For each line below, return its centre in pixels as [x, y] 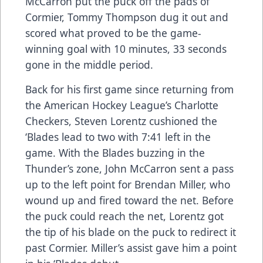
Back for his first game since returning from [129, 90]
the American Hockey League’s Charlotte [122, 105]
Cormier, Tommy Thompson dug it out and [127, 17]
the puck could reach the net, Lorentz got [124, 216]
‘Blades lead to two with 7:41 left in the [118, 137]
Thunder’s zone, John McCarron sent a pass [129, 169]
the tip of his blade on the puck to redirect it [131, 232]
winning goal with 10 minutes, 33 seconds [126, 49]
